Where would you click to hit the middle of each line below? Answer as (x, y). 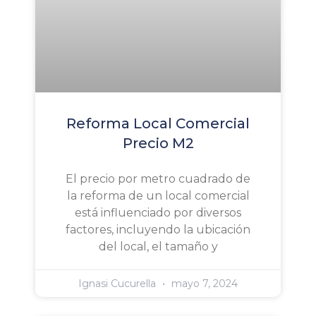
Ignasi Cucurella (119, 283)
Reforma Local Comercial (158, 123)
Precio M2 (158, 143)
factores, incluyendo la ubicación (158, 229)
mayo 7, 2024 (203, 283)
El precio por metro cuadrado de (158, 178)
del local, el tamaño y (158, 246)
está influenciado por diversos (158, 212)
